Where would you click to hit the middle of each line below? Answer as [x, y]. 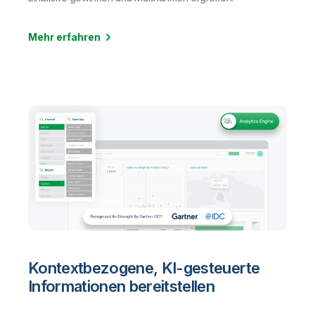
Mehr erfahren [64, 37]
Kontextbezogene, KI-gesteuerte [144, 268]
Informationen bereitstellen [122, 287]
